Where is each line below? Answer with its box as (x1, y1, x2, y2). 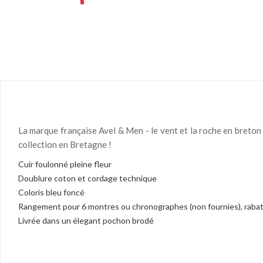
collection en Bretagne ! (18, 139, 112, 150)
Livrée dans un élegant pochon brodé (18, 215, 154, 226)
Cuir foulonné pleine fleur (18, 159, 112, 170)
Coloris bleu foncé (18, 187, 85, 198)
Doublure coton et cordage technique (18, 173, 157, 184)
